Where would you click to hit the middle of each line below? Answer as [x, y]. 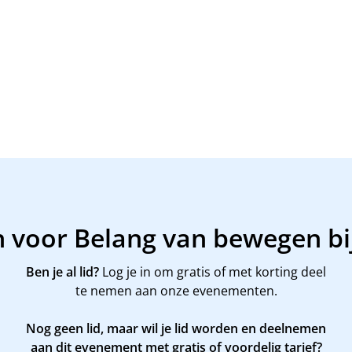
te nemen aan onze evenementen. [176, 290]
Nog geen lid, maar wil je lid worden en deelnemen [176, 328]
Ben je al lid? [62, 271]
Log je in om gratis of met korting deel [213, 271]
